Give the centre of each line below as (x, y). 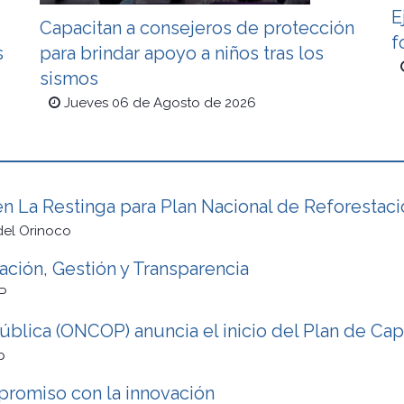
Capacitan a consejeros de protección (197, 28)
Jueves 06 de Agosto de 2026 (160, 103)
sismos (69, 79)
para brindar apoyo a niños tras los (182, 54)
